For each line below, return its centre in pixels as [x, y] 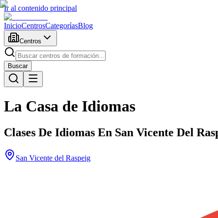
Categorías [62, 26]
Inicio [13, 26]
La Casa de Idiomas [70, 106]
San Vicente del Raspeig [53, 158]
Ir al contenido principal [40, 8]
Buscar [18, 66]
